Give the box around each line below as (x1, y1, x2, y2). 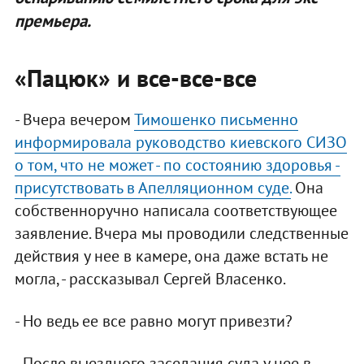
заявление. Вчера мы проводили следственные (14, 223, 349, 245)
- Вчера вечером (14, 109, 134, 131)
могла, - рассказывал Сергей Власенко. (14, 268, 286, 290)
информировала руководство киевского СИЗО (14, 132, 347, 154)
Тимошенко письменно (133, 109, 298, 131)
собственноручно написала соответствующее (14, 200, 337, 222)
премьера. (14, 10, 91, 32)
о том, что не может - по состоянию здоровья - (14, 154, 340, 176)
